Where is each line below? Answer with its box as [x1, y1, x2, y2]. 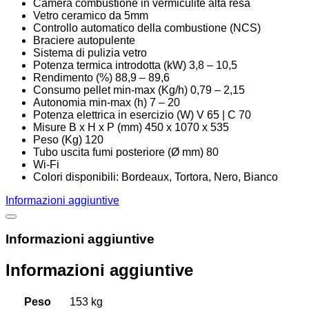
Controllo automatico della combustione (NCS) [33, 21, 261, 34]
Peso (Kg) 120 [33, 133, 103, 146]
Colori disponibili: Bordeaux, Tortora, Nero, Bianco [33, 170, 278, 183]
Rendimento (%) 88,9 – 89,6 [33, 71, 170, 83]
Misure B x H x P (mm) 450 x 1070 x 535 [33, 121, 229, 133]
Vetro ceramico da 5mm [33, 9, 148, 21]
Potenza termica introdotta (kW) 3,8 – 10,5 [33, 59, 237, 71]
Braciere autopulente [33, 34, 135, 46]
